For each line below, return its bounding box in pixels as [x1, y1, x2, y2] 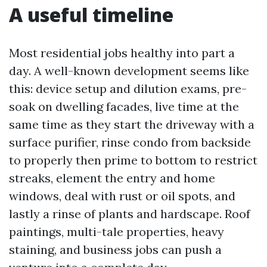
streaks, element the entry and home [9, 170, 215, 185]
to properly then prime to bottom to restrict [9, 153, 257, 167]
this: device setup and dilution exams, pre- [9, 81, 247, 96]
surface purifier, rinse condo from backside [9, 135, 251, 150]
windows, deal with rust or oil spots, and [9, 188, 235, 203]
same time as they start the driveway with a [9, 117, 254, 132]
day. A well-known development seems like [9, 63, 249, 78]
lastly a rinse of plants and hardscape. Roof [9, 206, 250, 221]
